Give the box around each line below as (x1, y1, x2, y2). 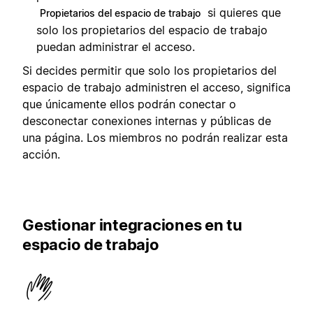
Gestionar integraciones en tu (22, 215, 242, 234)
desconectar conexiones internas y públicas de (22, 114, 271, 129)
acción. (22, 147, 60, 162)
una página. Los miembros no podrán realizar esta (22, 131, 288, 145)
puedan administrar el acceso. (36, 40, 195, 54)
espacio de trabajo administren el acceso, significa (22, 80, 291, 95)
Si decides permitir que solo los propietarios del (22, 64, 277, 78)
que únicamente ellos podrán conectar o (22, 97, 236, 112)
